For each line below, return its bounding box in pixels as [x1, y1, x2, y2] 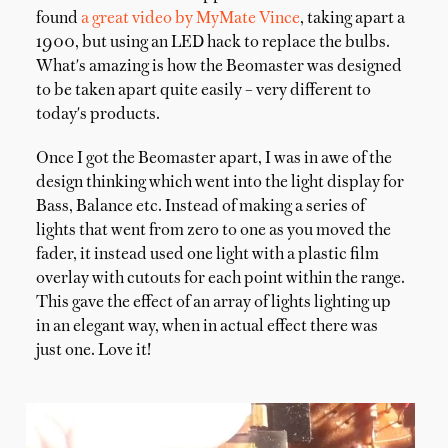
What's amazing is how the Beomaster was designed [36, 59, 402, 75]
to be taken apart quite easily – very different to [36, 83, 371, 99]
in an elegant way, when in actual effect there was [36, 319, 378, 335]
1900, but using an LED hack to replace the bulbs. [36, 35, 390, 51]
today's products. [36, 107, 160, 123]
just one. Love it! [36, 343, 151, 359]
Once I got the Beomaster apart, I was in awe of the [36, 151, 392, 167]
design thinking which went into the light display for [36, 175, 404, 191]
